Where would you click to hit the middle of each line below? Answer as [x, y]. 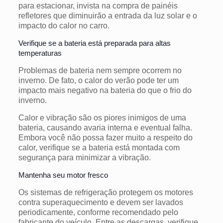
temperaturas [40, 53]
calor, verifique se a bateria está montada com [99, 147]
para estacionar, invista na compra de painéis [98, 5]
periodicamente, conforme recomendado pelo [98, 212]
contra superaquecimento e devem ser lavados [101, 202]
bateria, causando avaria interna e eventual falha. [105, 127]
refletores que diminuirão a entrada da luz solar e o [108, 15]
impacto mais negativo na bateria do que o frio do [105, 90]
